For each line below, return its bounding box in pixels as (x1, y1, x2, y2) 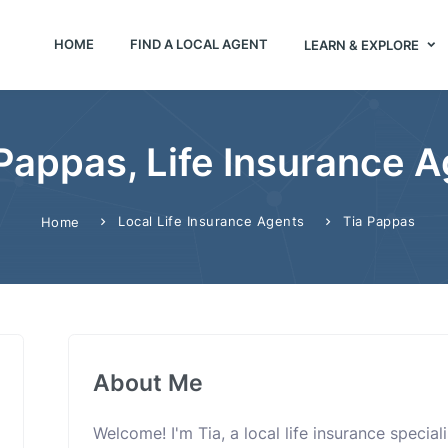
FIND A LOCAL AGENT (129, 35, 268, 52)
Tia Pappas (343, 213, 416, 229)
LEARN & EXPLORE (303, 36, 422, 53)
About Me (93, 369, 203, 396)
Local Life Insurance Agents (118, 213, 305, 229)
